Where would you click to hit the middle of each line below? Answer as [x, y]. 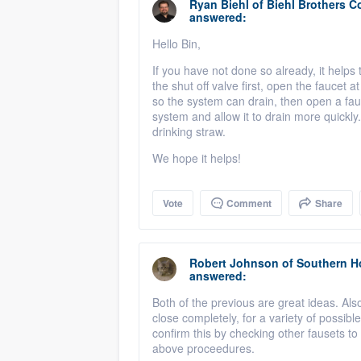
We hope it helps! [197, 158]
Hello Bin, [176, 44]
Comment [248, 203]
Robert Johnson [234, 263]
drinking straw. [189, 131]
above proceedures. [205, 348]
